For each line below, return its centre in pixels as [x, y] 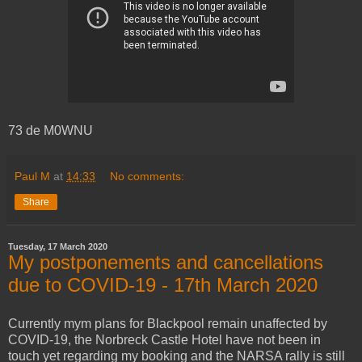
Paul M [32, 177]
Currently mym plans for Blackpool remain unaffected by [168, 324]
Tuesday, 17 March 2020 [58, 247]
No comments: [147, 177]
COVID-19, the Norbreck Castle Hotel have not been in [164, 340]
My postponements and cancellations [166, 263]
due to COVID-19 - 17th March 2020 [163, 285]
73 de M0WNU [51, 131]
